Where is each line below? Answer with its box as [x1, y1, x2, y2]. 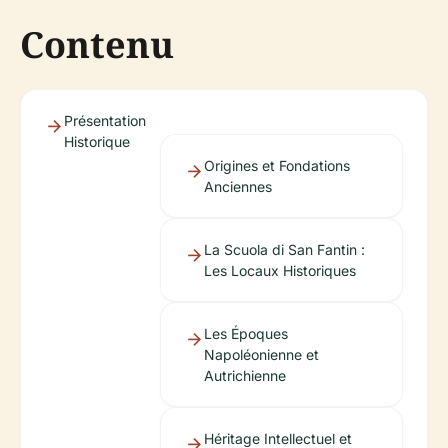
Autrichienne [203, 367, 286, 384]
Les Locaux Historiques [203, 262, 356, 279]
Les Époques [203, 325, 288, 342]
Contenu [20, 20, 174, 69]
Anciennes [203, 178, 272, 195]
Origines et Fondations [203, 157, 350, 174]
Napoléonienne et [203, 346, 319, 363]
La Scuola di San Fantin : [203, 241, 365, 258]
